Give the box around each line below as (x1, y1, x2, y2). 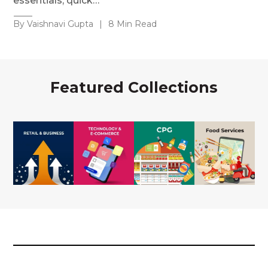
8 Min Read (108, 18, 157, 29)
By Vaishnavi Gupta (13, 18, 94, 29)
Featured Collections (50, 78, 218, 96)
